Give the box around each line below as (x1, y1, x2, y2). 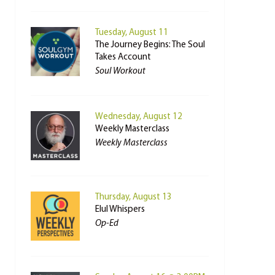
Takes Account (95, 53, 151, 62)
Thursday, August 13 (95, 193, 172, 202)
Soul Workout (95, 67, 145, 76)
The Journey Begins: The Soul (95, 41, 205, 50)
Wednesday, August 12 (95, 112, 182, 122)
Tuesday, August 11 (95, 28, 168, 37)
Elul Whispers (95, 205, 145, 214)
